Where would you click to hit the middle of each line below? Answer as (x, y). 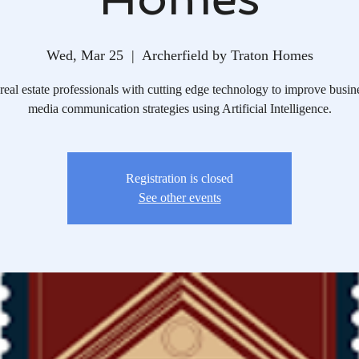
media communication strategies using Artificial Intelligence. (179, 108)
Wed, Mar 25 (85, 55)
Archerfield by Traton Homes (227, 55)
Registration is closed (179, 178)
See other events (179, 197)
